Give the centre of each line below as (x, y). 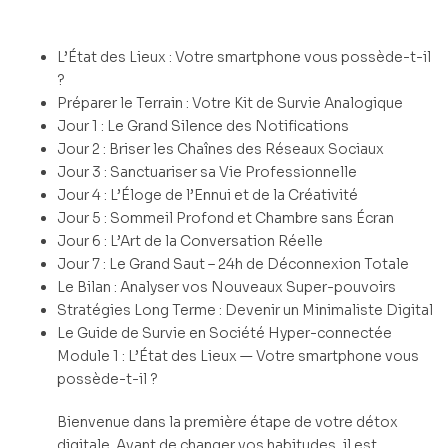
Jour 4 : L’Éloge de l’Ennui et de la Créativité (207, 194)
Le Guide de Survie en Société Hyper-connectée (224, 332)
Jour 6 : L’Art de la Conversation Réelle (190, 240)
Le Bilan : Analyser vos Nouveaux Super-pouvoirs (226, 286)
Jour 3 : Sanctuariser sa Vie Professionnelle (207, 171)
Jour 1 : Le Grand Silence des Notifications (203, 125)
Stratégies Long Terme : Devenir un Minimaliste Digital (245, 309)
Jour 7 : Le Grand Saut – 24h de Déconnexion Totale (233, 263)
